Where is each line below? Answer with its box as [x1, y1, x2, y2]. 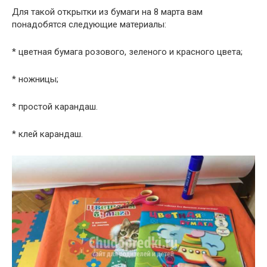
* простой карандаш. [12, 101, 98, 113]
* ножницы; [12, 74, 58, 85]
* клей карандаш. [12, 129, 83, 140]
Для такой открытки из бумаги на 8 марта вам [12, 7, 203, 18]
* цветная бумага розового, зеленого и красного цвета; [12, 46, 243, 58]
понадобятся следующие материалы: [12, 19, 166, 30]
